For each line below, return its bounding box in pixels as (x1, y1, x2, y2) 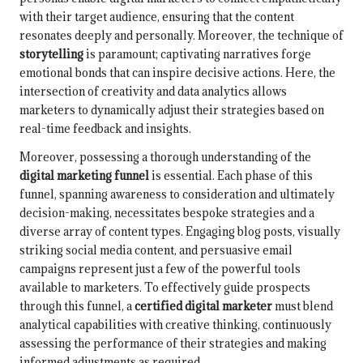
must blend (272, 297, 333, 314)
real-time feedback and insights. (19, 120, 191, 136)
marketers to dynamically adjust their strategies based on (19, 101, 324, 117)
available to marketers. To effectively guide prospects (19, 279, 310, 295)
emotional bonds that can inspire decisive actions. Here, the (19, 64, 335, 80)
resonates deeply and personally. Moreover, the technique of (19, 27, 344, 43)
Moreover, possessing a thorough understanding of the (19, 148, 311, 164)
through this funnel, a (19, 297, 135, 314)
